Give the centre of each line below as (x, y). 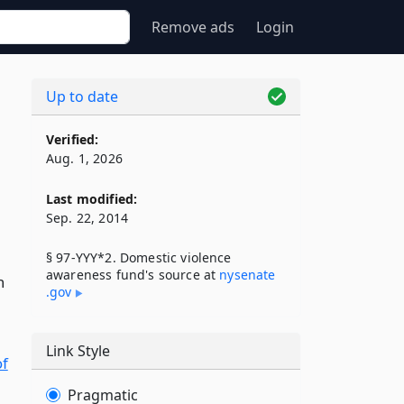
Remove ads (193, 27)
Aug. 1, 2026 (84, 158)
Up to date (82, 96)
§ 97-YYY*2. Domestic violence (139, 257)
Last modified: (92, 199)
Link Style (78, 351)
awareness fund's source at (133, 275)
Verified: (73, 139)
